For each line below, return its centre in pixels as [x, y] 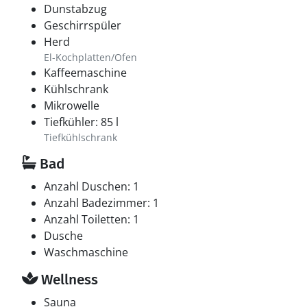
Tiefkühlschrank [81, 137]
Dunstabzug [75, 9]
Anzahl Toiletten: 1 [91, 219]
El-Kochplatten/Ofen [90, 57]
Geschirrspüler [83, 25]
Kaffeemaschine [85, 73]
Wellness [68, 280]
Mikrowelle [72, 106]
